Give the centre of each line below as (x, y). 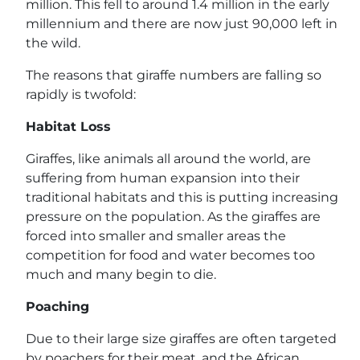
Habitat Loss (68, 127)
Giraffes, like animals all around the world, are (168, 159)
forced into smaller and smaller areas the (156, 236)
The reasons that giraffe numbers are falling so (174, 75)
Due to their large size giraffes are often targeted (181, 339)
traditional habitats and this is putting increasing (182, 197)
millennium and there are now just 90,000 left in (182, 24)
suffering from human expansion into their (163, 178)
